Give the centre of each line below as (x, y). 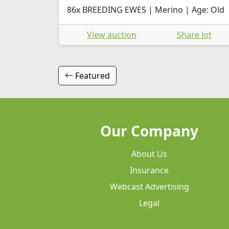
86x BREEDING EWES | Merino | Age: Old (146, 9)
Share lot (194, 35)
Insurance (149, 170)
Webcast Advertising (149, 186)
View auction (112, 35)
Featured (91, 75)
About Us (149, 154)
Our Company (149, 131)
